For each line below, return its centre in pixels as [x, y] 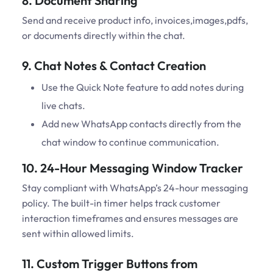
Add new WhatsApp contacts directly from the [141, 124]
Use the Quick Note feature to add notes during [143, 87]
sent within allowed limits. [78, 234]
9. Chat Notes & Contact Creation [114, 66]
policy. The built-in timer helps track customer [121, 203]
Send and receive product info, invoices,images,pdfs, [135, 20]
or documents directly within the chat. [104, 36]
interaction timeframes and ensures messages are [130, 218]
